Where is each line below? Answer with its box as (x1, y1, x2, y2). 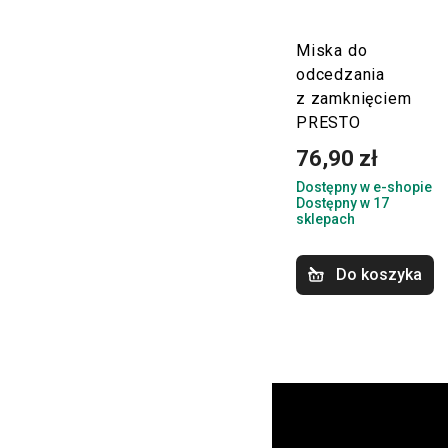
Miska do (296, 41, 368, 61)
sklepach (296, 211, 355, 228)
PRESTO (296, 113, 361, 133)
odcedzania (296, 65, 386, 85)
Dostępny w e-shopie (296, 179, 432, 196)
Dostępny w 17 (296, 195, 389, 212)
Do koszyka (336, 265, 422, 285)
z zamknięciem (296, 89, 412, 109)
